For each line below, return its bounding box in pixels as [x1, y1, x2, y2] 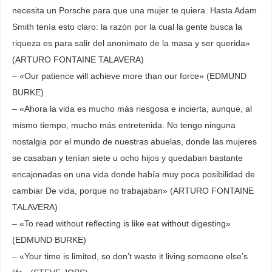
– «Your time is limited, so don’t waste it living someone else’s [12, 251, 248, 261]
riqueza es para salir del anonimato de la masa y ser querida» [12, 38, 250, 48]
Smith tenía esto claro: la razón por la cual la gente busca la [12, 21, 242, 32]
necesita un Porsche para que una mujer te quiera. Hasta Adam [12, 5, 257, 15]
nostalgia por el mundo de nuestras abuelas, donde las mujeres [12, 136, 257, 146]
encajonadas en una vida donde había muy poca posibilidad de [12, 169, 255, 179]
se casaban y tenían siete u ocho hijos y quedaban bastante [12, 152, 243, 163]
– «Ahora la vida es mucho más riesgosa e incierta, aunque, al [12, 103, 252, 114]
